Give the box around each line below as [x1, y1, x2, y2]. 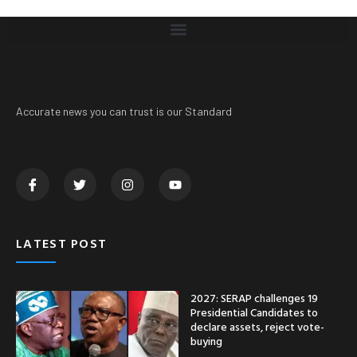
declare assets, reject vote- [190, 318, 324, 335]
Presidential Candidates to [190, 304, 318, 321]
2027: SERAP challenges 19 [190, 289, 318, 307]
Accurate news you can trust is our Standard [16, 104, 232, 118]
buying [190, 332, 222, 350]
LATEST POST [16, 233, 108, 253]
